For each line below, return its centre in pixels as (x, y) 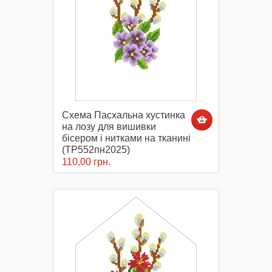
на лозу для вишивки (109, 127)
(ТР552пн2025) (96, 150)
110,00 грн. (86, 162)
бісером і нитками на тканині (126, 138)
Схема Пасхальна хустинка (124, 115)
